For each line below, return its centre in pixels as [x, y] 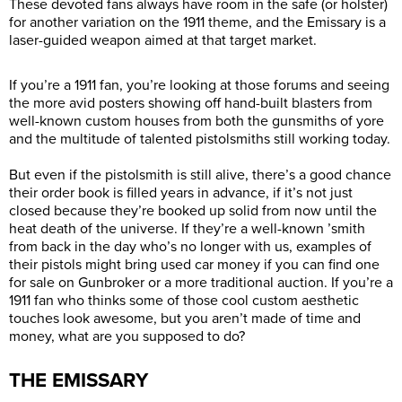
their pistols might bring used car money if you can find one [194, 264]
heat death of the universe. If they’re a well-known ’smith [187, 228]
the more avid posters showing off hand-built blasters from [191, 103]
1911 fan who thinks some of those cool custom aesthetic [184, 300]
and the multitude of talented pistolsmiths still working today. [200, 139]
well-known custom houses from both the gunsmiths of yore [197, 121]
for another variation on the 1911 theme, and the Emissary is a [197, 22]
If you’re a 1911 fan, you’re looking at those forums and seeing [199, 85]
